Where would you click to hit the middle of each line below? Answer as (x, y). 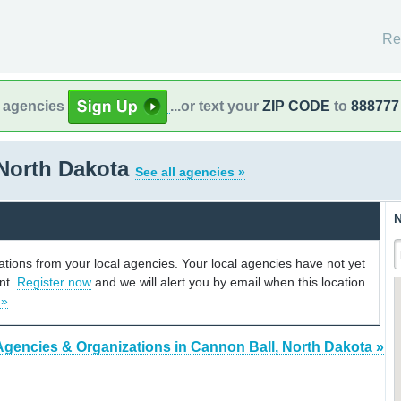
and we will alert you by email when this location (228, 282)
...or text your (216, 106)
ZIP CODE (296, 106)
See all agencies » (190, 172)
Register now (54, 282)
